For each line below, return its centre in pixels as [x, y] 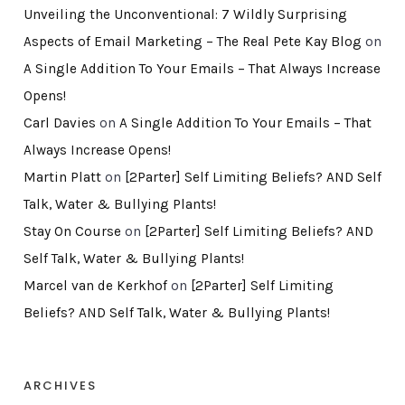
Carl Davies [59, 122]
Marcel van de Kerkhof [95, 285]
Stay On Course [72, 231]
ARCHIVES [60, 385]
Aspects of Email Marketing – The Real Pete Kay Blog [192, 41]
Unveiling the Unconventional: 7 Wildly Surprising [185, 14]
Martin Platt [62, 177]
